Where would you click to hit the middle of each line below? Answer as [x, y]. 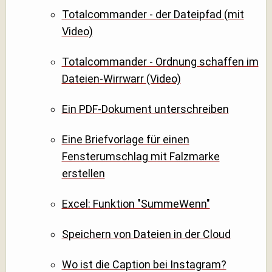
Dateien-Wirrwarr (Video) [121, 79]
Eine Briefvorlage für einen [125, 140]
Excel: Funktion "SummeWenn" [136, 204]
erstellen [83, 174]
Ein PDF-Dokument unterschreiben [145, 109]
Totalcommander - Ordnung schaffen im [160, 62]
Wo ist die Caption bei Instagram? [144, 264]
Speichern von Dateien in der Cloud [146, 234]
